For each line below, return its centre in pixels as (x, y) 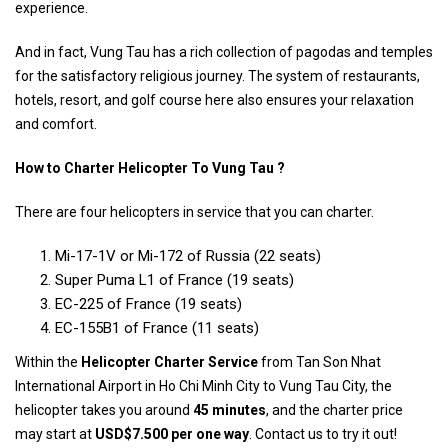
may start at (55, 434)
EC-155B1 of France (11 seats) (157, 328)
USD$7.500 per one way (172, 434)
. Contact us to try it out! (323, 434)
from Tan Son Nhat (319, 362)
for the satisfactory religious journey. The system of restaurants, (217, 76)
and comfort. (56, 124)
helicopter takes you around (104, 410)
